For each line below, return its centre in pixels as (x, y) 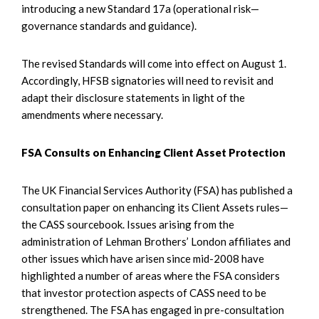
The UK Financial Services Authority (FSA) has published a (157, 190)
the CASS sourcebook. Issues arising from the (128, 224)
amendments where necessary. (92, 114)
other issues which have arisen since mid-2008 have (143, 258)
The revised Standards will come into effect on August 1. (154, 63)
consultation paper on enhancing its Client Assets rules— (155, 207)
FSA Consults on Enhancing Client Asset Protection (153, 152)
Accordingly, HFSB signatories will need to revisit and (147, 80)
